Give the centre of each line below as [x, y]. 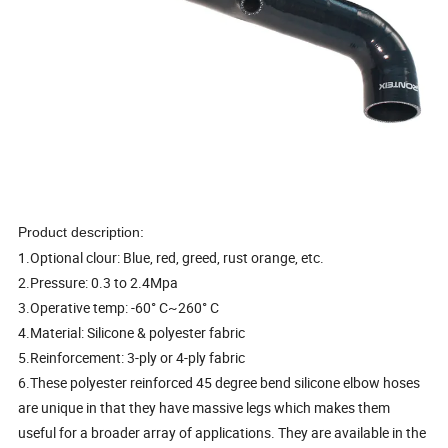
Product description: [81, 232]
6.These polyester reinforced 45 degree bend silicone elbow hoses [219, 382]
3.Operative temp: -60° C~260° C [119, 307]
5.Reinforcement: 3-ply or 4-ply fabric [132, 357]
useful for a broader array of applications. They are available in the [222, 432]
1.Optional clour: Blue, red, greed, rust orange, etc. [171, 257]
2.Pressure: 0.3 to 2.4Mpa [98, 282]
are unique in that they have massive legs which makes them [204, 407]
